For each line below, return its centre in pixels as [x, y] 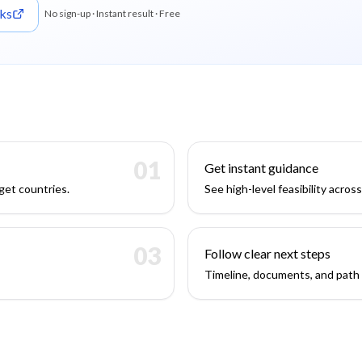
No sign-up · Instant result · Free [112, 13]
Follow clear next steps [267, 253]
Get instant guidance [261, 168]
